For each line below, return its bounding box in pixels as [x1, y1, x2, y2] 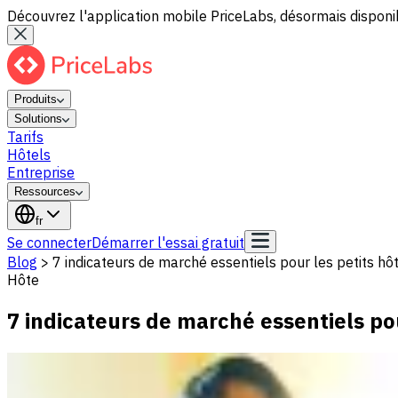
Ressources [14, 185, 76, 198]
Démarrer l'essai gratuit [92, 234, 244, 251]
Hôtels [7, 146, 51, 163]
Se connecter [7, 234, 92, 251]
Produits [14, 92, 57, 106]
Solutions [14, 112, 62, 125]
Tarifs [7, 128, 44, 146]
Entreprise [7, 163, 75, 181]
